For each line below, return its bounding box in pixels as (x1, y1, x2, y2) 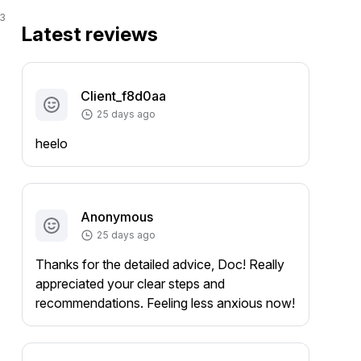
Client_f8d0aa (80, 88, 166, 104)
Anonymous (80, 209, 153, 225)
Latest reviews (21, 23, 158, 46)
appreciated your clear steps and (35, 276, 225, 292)
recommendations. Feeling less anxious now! (35, 295, 295, 311)
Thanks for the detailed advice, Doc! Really (35, 256, 284, 272)
